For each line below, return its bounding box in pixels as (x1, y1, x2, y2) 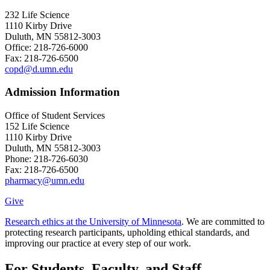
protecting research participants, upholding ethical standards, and (5, 227, 250, 238)
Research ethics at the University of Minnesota (5, 216, 181, 227)
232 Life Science (5, 9, 69, 20)
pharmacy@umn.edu (5, 175, 84, 186)
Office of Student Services (5, 110, 105, 121)
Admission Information (5, 86, 120, 99)
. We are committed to (181, 216, 265, 227)
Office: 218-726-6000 (5, 42, 88, 52)
